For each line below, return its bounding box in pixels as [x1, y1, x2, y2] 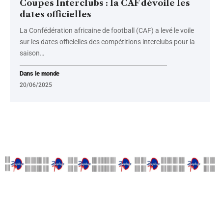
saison [20, 49, 40, 57]
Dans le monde [20, 69, 60, 77]
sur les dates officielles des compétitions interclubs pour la [20, 37, 195, 46]
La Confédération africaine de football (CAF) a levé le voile [20, 26, 194, 34]
